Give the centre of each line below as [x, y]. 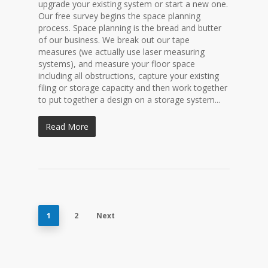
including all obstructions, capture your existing [129, 76]
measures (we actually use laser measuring [121, 52]
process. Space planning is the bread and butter [130, 28]
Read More [67, 127]
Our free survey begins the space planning [119, 16]
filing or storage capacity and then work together [133, 88]
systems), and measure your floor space [117, 64]
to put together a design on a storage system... [129, 100]
